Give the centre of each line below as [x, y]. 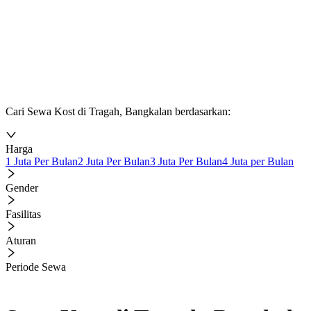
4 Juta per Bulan [258, 161]
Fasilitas [23, 214]
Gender [22, 188]
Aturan [21, 241]
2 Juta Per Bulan [114, 161]
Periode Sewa [36, 267]
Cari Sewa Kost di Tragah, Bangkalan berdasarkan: [118, 111]
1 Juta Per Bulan [42, 161]
